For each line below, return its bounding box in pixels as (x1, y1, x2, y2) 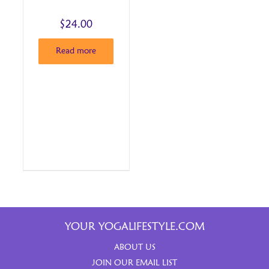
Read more (56, 47, 97, 56)
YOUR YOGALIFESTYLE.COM (64, 222, 205, 233)
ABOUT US (113, 243, 156, 252)
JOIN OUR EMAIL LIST (92, 259, 177, 268)
